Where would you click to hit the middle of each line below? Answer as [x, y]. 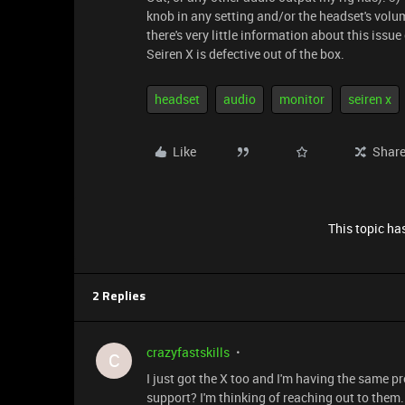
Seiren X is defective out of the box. [245, 54]
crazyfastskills [188, 352]
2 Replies [119, 297]
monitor [302, 99]
